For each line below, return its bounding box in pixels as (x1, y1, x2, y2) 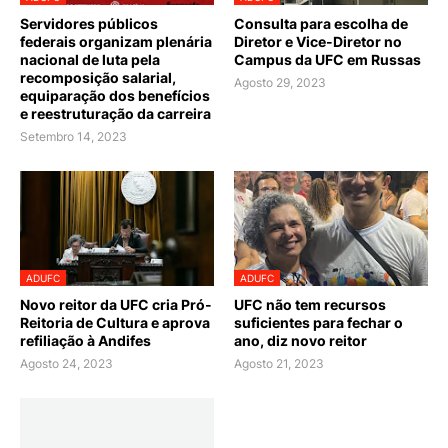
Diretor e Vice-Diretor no (234, 33, 402, 51)
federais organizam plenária (20, 33, 212, 51)
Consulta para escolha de (234, 15, 408, 33)
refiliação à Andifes (20, 332, 151, 350)
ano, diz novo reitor (234, 332, 367, 350)
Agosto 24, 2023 (20, 356, 113, 372)
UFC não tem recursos (234, 296, 386, 314)
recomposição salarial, (20, 69, 176, 87)
